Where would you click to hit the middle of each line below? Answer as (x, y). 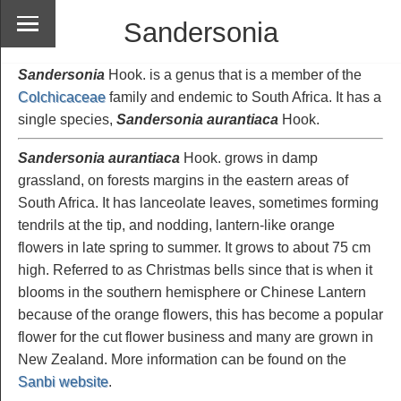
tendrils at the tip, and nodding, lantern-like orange (176, 225)
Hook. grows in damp (249, 158)
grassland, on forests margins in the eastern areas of (183, 180)
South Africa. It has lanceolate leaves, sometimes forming (198, 202)
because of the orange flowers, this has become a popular (200, 314)
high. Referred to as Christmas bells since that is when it (195, 269)
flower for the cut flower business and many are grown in (196, 337)
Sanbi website (63, 381)
